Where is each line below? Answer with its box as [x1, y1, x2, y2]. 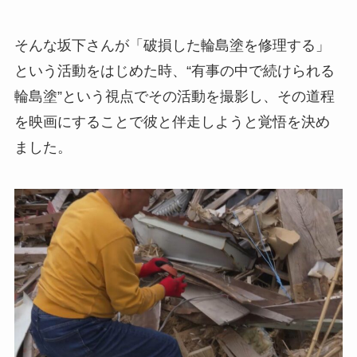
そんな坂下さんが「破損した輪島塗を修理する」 [14, 37, 330, 53]
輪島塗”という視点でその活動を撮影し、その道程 [14, 88, 335, 104]
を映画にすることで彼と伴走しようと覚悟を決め [14, 114, 330, 130]
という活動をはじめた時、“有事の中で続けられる [14, 63, 335, 79]
